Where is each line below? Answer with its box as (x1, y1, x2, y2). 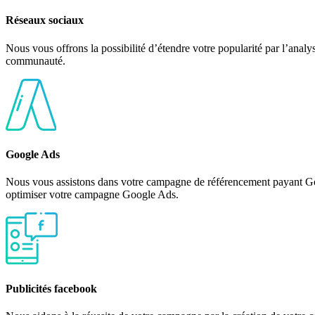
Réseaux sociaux (6, 14, 84, 27)
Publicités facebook (6, 282, 97, 295)
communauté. (6, 54, 65, 67)
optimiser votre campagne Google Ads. (6, 188, 179, 201)
